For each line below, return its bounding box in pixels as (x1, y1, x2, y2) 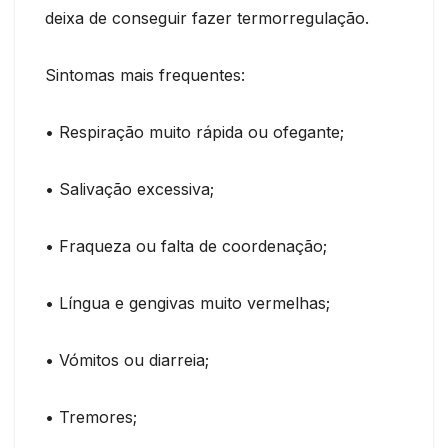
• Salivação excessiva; (45, 178, 214, 199)
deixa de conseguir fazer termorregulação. (45, 7, 369, 28)
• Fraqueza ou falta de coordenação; (45, 235, 327, 256)
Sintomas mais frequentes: (45, 64, 245, 85)
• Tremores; (45, 406, 137, 427)
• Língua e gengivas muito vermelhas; (45, 292, 330, 313)
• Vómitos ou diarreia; (45, 349, 209, 370)
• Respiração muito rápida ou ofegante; (45, 121, 344, 142)
